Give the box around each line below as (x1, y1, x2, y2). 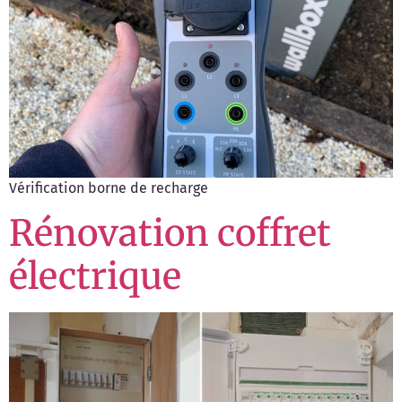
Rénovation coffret (9, 211, 331, 257)
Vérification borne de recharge (9, 179, 208, 197)
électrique (9, 254, 181, 300)
